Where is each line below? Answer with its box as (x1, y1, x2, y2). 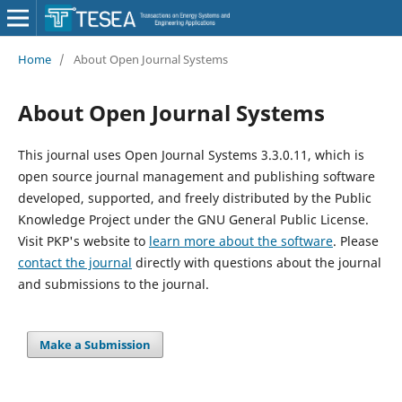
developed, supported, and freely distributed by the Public (17, 188, 371, 206)
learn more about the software (148, 232, 333, 249)
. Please (332, 232, 379, 249)
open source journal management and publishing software (17, 167, 375, 185)
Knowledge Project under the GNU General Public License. (17, 210, 369, 228)
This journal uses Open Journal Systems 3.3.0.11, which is (17, 145, 364, 163)
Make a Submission (39, 336, 152, 353)
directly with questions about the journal (131, 253, 381, 271)
